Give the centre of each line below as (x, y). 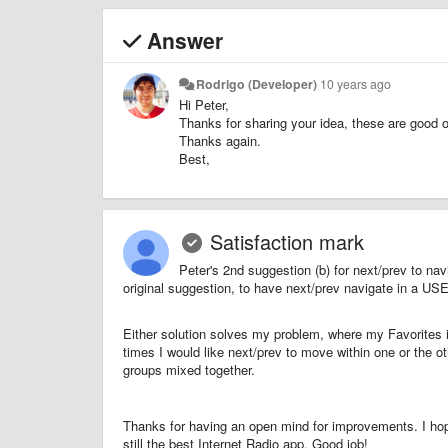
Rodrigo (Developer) (257, 83)
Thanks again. (220, 140)
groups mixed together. (189, 369)
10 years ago (356, 83)
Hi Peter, (204, 104)
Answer (182, 39)
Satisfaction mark (287, 241)
